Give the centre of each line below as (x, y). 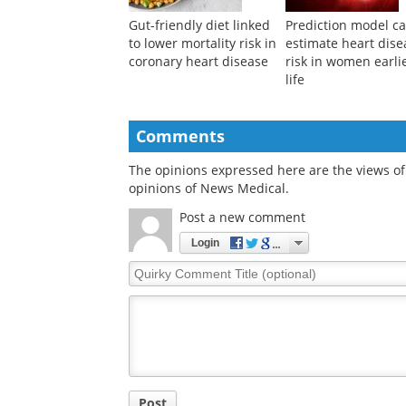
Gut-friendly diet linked (199, 116)
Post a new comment (242, 308)
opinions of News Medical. (209, 279)
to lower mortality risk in (203, 134)
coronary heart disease (198, 152)
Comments (180, 227)
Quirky (149, 360)
